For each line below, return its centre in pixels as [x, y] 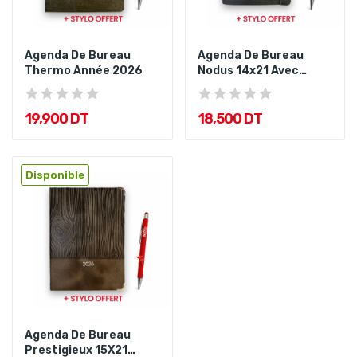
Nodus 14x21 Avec [248, 70]
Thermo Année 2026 [84, 70]
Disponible [55, 175]
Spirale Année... [242, 85]
